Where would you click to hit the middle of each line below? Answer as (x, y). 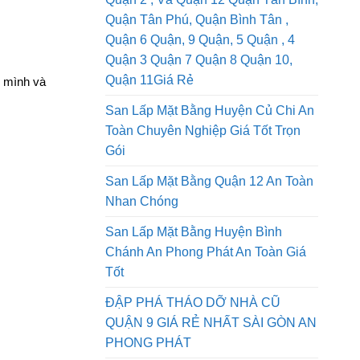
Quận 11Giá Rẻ (149, 129)
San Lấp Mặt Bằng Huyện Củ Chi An (210, 160)
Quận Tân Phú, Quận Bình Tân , (197, 69)
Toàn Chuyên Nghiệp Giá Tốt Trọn (203, 180)
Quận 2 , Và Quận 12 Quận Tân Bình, (212, 49)
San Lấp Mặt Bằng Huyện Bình (194, 281)
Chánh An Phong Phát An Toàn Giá (206, 301)
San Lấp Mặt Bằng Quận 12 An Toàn (209, 231)
